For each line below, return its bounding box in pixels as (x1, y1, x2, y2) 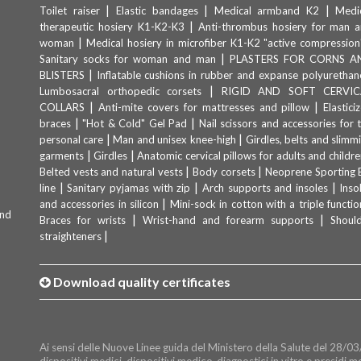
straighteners (39, 230, 102, 243)
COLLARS (39, 101, 85, 114)
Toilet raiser (39, 4, 100, 18)
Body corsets (193, 165, 255, 179)
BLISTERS (39, 68, 85, 82)
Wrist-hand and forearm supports (143, 214, 314, 227)
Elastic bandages (115, 4, 198, 18)
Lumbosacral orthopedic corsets (39, 85, 202, 98)
